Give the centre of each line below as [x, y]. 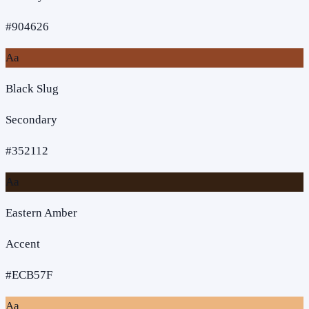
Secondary [31, 119]
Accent [23, 243]
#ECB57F [29, 275]
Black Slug [32, 88]
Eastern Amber [41, 212]
